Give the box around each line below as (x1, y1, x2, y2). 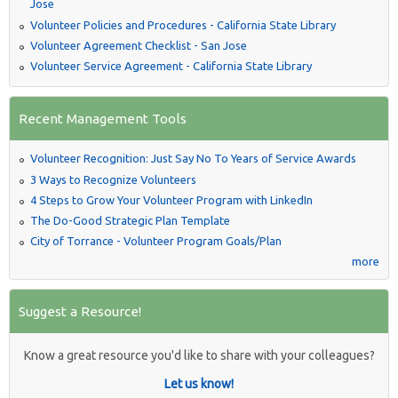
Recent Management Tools (19, 111, 187, 127)
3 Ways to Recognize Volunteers (30, 172, 196, 186)
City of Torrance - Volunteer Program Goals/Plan (30, 235, 282, 248)
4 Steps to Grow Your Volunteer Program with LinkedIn (30, 193, 313, 206)
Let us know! (164, 377, 234, 392)
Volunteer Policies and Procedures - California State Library (30, 18, 336, 31)
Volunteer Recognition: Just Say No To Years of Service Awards (30, 152, 356, 165)
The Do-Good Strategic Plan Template (30, 214, 230, 227)
